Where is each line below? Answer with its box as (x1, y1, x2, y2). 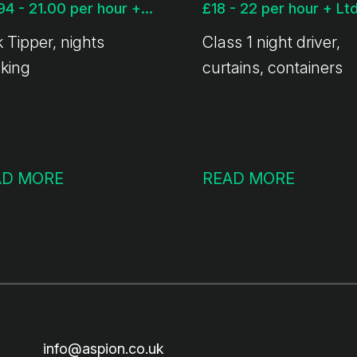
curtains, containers (202, 57, 343, 77)
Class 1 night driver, (202, 32, 340, 52)
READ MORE (202, 168, 295, 188)
